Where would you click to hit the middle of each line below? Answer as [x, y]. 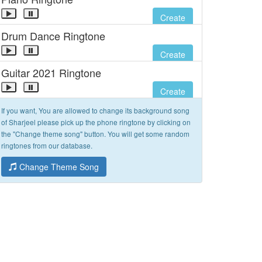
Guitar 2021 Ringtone [51, 73]
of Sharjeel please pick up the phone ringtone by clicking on [96, 122]
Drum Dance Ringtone [53, 36]
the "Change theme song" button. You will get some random [95, 134]
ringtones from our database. [47, 145]
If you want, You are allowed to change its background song [95, 110]
